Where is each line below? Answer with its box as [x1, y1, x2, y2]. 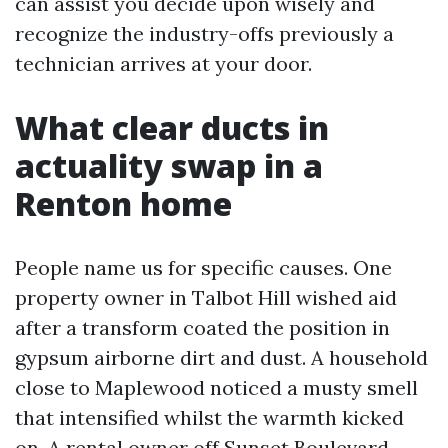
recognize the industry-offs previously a [15, 21, 394, 46]
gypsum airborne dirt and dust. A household [15, 345, 428, 370]
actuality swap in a [15, 144, 323, 187]
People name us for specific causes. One [15, 255, 392, 280]
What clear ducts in [15, 106, 329, 149]
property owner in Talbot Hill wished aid [15, 285, 397, 310]
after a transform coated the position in [15, 315, 390, 340]
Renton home [15, 182, 232, 225]
